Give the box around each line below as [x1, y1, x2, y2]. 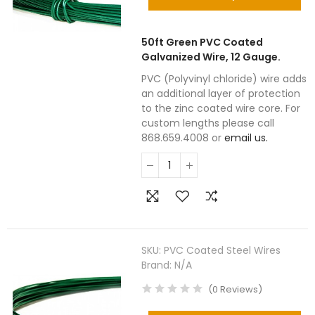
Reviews [218, 283, 259, 296]
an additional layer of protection [141, 86, 301, 101]
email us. [224, 131, 269, 145]
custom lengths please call [141, 116, 275, 130]
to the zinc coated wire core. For [141, 101, 301, 115]
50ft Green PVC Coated [141, 35, 264, 49]
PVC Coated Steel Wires [164, 243, 281, 257]
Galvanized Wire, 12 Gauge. [141, 50, 281, 64]
